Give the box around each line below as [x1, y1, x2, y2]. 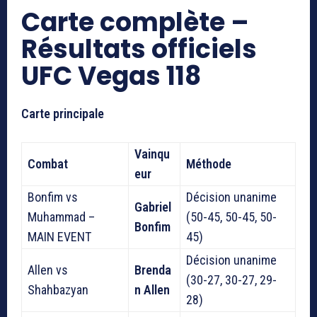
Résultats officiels [21, 30, 257, 67]
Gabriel [134, 199, 171, 214]
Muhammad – [28, 209, 95, 224]
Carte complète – [21, 4, 249, 40]
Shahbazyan [28, 282, 91, 297]
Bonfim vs [28, 189, 78, 204]
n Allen [134, 282, 170, 297]
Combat [28, 156, 68, 171]
